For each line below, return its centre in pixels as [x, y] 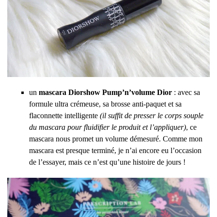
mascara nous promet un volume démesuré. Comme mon [116, 139]
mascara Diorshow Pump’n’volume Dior [105, 92]
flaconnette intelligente [64, 115]
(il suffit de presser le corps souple [152, 115]
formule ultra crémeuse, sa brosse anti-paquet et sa [105, 104]
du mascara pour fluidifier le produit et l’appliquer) [108, 127]
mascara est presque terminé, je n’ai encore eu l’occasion [115, 150]
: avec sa [186, 92]
